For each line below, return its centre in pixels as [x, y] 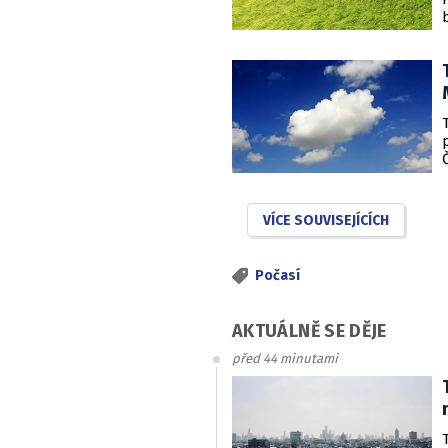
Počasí [277, 275]
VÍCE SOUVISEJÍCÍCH [326, 220]
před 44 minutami [285, 359]
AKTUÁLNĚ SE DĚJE [309, 331]
